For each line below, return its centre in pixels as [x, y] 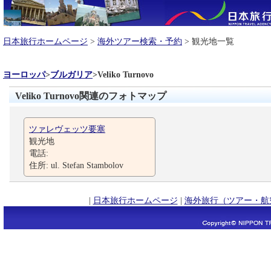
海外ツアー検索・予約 [140, 41]
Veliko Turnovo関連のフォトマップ [91, 96]
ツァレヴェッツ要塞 [67, 129]
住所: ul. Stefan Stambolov [76, 165]
